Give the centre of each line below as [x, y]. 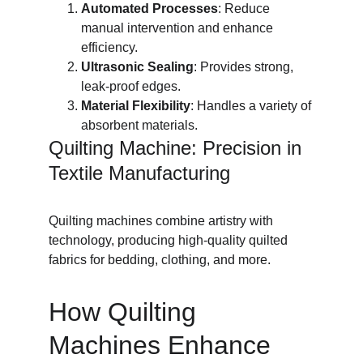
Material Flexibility [136, 106]
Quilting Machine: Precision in [178, 148]
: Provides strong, [245, 67]
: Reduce [246, 9]
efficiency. [109, 47]
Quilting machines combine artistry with [162, 221]
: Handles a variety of [252, 106]
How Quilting [126, 312]
